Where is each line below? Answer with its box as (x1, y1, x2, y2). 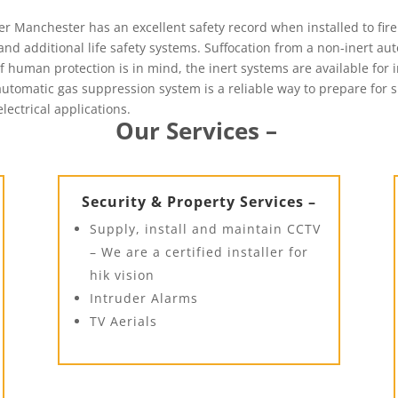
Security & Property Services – (81, 191, 316, 211)
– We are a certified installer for (89, 243, 308, 260)
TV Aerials (89, 312, 157, 330)
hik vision (89, 266, 155, 283)
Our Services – (115, 114, 283, 147)
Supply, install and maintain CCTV (89, 219, 321, 237)
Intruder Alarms (89, 289, 198, 306)
